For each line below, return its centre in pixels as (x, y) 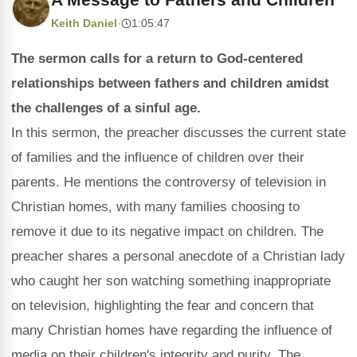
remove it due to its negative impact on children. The (167, 231)
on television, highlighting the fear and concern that (163, 306)
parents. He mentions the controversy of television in (169, 182)
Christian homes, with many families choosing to (155, 207)
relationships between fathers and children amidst (170, 83)
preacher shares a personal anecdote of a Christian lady (178, 256)
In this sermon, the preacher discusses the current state (178, 133)
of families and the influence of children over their (158, 157)
